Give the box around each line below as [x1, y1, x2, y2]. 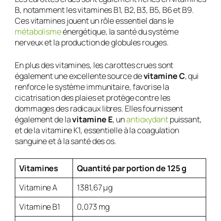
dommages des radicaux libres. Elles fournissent [15, 103, 184, 114]
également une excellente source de [15, 70, 144, 81]
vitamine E [72, 113, 113, 125]
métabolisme [15, 26, 61, 37]
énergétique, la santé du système [61, 26, 179, 37]
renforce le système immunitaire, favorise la [15, 81, 169, 92]
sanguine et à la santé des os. [15, 135, 116, 147]
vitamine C [143, 70, 185, 81]
